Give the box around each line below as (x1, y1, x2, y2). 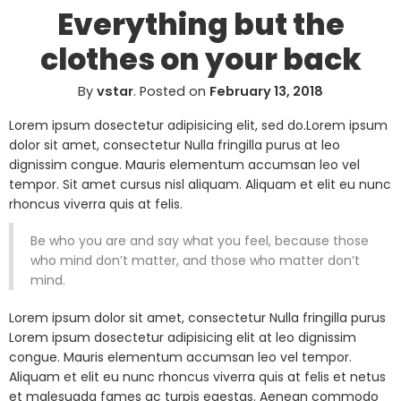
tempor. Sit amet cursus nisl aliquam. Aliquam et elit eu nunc (9, 175, 391, 193)
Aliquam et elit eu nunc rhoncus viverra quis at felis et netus (9, 367, 386, 386)
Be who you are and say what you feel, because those (30, 231, 369, 250)
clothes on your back (39, 38, 362, 81)
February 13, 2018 (209, 81, 323, 100)
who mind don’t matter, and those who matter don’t (30, 251, 360, 269)
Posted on (136, 81, 209, 100)
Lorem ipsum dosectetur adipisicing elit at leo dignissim (9, 328, 356, 346)
